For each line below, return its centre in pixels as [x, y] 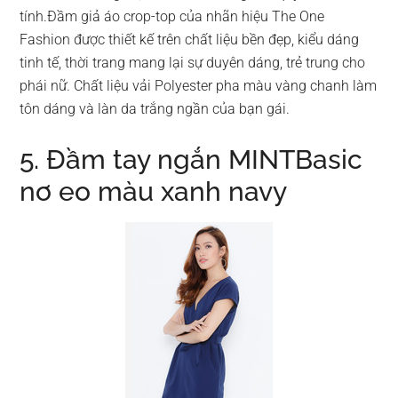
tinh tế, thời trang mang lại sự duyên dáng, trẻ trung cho [193, 63]
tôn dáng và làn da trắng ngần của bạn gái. [155, 109]
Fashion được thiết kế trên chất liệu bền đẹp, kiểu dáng [190, 40]
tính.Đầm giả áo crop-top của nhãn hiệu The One [172, 16]
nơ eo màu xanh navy [154, 191]
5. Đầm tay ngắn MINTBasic [191, 159]
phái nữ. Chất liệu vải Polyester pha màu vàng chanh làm [199, 86]
